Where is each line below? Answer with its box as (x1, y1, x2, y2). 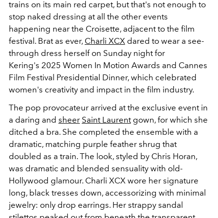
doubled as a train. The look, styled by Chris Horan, (9, 151, 197, 161)
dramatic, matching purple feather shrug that (9, 139, 177, 149)
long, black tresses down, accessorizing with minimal (9, 188, 206, 198)
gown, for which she (133, 115, 208, 125)
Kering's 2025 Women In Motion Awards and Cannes (9, 60, 207, 70)
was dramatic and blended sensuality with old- (9, 163, 182, 173)
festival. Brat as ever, (9, 36, 83, 46)
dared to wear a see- (127, 36, 204, 46)
